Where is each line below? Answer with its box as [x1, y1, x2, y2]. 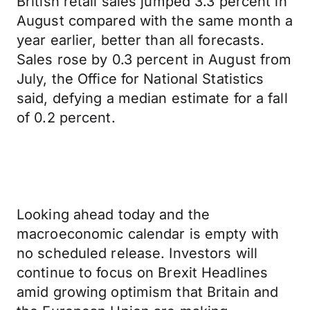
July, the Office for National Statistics [17, 71, 264, 87]
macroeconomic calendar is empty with [17, 226, 280, 242]
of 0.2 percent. [17, 109, 116, 126]
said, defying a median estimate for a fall [17, 90, 288, 107]
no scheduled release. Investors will [17, 245, 258, 262]
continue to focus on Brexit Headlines [17, 264, 268, 281]
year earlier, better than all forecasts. [17, 32, 265, 48]
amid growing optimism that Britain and [17, 284, 279, 300]
